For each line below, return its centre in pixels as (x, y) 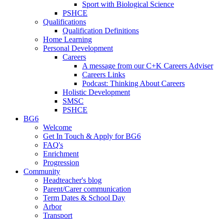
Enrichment (61, 154)
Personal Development (78, 48)
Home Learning (67, 40)
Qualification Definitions (101, 31)
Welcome (57, 128)
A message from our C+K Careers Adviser (148, 66)
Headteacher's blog (72, 180)
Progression (61, 163)
